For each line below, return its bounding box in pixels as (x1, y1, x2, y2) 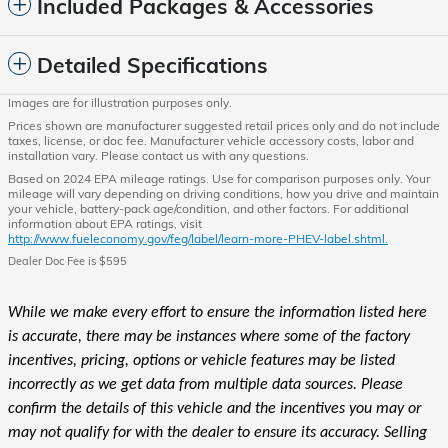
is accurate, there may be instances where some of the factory (8, 329, 410, 345)
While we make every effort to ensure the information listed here (8, 305, 427, 321)
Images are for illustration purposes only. (8, 95, 232, 110)
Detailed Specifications (37, 52, 268, 78)
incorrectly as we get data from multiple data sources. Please (8, 377, 403, 393)
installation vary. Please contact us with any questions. (8, 148, 309, 163)
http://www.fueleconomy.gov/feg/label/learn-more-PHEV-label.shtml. (8, 231, 388, 246)
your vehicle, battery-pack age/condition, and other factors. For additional (8, 201, 409, 216)
